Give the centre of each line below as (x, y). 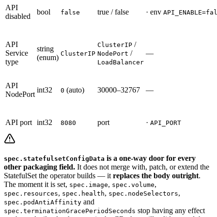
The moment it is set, (37, 184)
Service (17, 53)
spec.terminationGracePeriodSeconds (70, 211)
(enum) (48, 57)
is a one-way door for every (150, 158)
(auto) (74, 90)
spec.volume (133, 185)
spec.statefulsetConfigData (54, 158)
